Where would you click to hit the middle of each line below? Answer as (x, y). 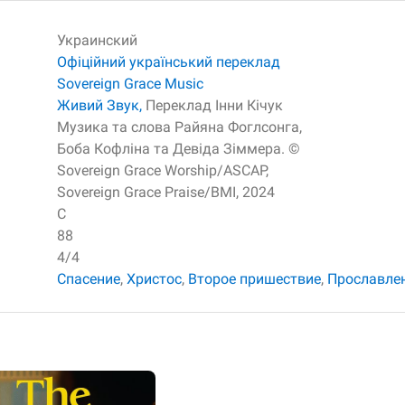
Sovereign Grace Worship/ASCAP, (163, 171)
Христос (154, 279)
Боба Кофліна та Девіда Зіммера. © (179, 149)
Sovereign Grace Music (130, 84)
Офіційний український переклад (169, 62)
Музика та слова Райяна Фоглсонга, (179, 127)
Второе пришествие (254, 279)
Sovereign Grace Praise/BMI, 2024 (166, 193)
